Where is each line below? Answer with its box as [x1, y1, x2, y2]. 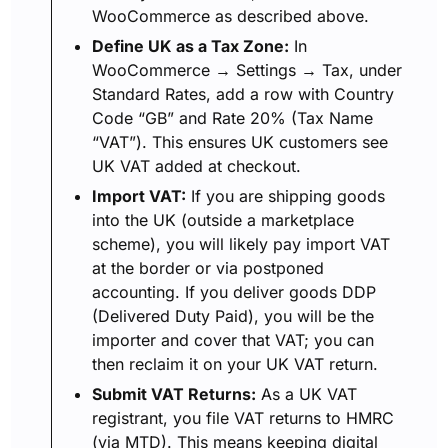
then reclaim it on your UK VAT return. [92, 354, 379, 374]
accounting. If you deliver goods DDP [92, 282, 377, 302]
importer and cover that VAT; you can [92, 330, 375, 350]
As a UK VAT [256, 384, 358, 404]
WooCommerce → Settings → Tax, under [92, 60, 403, 80]
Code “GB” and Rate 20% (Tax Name [92, 108, 374, 128]
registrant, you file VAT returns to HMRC [92, 408, 395, 428]
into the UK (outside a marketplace [92, 210, 355, 230]
